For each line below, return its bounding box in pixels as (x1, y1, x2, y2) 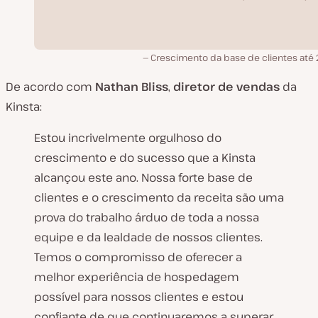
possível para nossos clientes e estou (34, 289, 243, 305)
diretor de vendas (173, 79, 280, 94)
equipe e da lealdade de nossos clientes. (34, 229, 263, 245)
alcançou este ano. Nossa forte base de (34, 170, 253, 185)
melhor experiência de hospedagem (34, 269, 239, 285)
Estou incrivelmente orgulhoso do (34, 130, 221, 146)
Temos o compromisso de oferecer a (34, 249, 242, 265)
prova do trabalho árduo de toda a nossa (34, 209, 259, 225)
